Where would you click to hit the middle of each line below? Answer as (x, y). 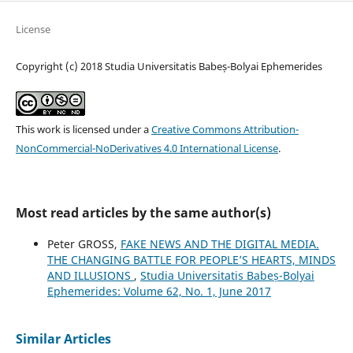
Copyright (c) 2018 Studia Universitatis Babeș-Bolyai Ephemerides (169, 67)
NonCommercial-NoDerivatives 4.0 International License (147, 149)
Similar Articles (63, 339)
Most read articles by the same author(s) (143, 213)
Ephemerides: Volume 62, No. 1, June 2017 (159, 292)
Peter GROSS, (84, 244)
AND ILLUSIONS (90, 276)
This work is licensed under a (83, 130)
